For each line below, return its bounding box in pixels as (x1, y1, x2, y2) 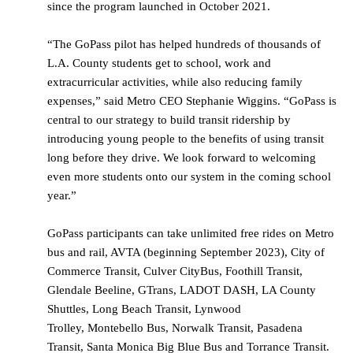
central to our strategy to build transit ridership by (47, 113, 291, 127)
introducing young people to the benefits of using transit (47, 132, 324, 146)
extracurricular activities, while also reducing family (47, 76, 303, 89)
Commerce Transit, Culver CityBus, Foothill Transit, (47, 265, 303, 278)
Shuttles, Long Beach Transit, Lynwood (47, 303, 241, 316)
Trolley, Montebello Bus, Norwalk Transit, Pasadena (47, 321, 303, 335)
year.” (47, 189, 80, 203)
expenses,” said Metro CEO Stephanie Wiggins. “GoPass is (47, 95, 336, 108)
